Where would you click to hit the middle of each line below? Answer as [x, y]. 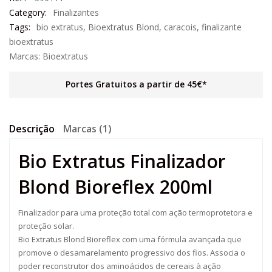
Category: [28, 12]
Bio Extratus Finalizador [122, 161]
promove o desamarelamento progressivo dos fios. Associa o [132, 253]
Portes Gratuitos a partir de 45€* [136, 84]
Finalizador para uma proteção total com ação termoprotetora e [135, 212]
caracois [180, 27]
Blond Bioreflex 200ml [115, 187]
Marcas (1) [87, 129]
